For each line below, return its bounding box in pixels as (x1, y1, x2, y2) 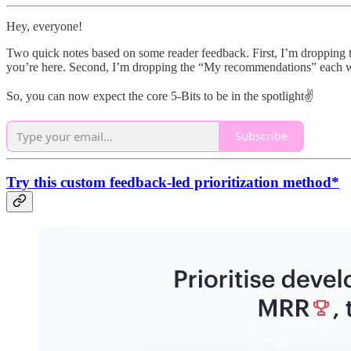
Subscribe (235, 128, 288, 144)
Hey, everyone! (6, 19, 82, 33)
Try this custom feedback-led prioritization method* (6, 174, 339, 191)
